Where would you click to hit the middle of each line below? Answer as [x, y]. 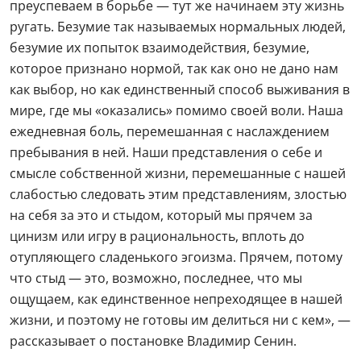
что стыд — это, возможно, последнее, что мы [156, 278]
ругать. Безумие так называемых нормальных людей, [178, 26]
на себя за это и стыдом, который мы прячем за [161, 215]
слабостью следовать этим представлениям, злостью [178, 194]
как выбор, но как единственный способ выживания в [180, 89]
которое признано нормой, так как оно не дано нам [174, 68]
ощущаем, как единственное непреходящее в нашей [176, 299]
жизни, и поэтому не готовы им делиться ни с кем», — [180, 320]
